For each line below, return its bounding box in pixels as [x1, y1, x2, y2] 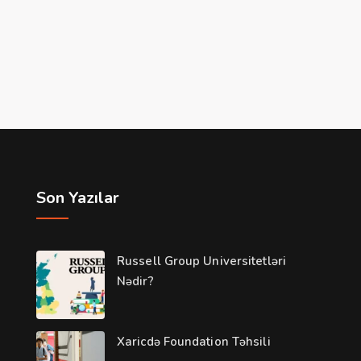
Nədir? [117, 273, 154, 290]
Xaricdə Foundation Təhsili [117, 334, 271, 351]
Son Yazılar [36, 187, 119, 210]
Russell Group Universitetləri [117, 253, 286, 270]
